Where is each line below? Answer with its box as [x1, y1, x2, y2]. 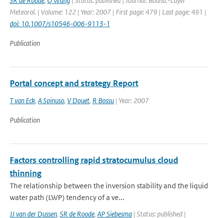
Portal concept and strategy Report [10, 78, 138, 89]
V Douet [67, 96, 90, 105]
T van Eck [10, 96, 35, 105]
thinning [10, 168, 41, 179]
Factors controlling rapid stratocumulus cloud [10, 155, 178, 165]
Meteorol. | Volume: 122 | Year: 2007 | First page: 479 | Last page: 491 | [10, 7, 206, 17]
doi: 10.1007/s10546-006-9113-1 [10, 19, 110, 28]
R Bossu [92, 96, 114, 105]
